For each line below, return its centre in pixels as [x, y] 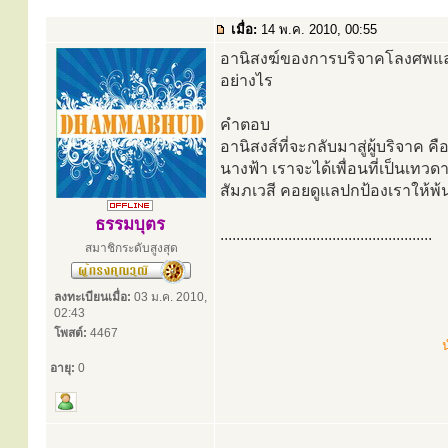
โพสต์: [70, 333]
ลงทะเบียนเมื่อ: [92, 297]
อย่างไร [246, 80]
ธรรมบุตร [130, 224]
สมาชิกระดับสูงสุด [131, 248]
